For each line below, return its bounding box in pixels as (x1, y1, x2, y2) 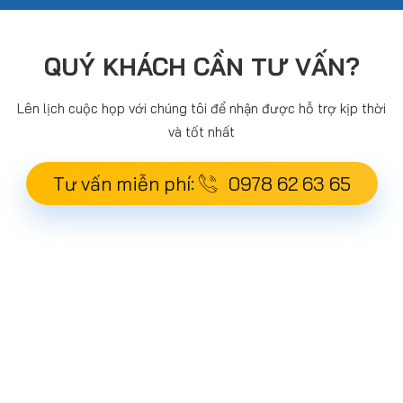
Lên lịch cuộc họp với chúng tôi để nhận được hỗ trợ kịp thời (17, 100, 386, 118)
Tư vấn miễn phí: (52, 172, 199, 196)
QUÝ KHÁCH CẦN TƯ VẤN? (43, 51, 360, 83)
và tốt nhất (168, 123, 235, 141)
